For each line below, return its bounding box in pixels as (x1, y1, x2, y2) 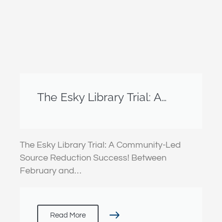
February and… (20, 166, 81, 175)
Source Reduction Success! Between (20, 153, 166, 163)
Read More (50, 211, 86, 219)
